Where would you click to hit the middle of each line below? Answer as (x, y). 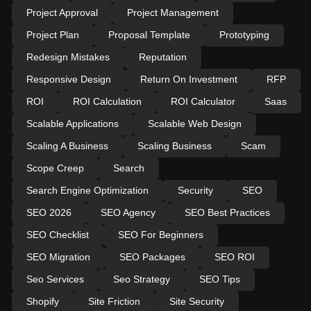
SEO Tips (219, 279)
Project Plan (52, 34)
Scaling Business (174, 145)
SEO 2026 (49, 212)
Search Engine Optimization (87, 190)
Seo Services (55, 279)
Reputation (162, 57)
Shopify (42, 301)
